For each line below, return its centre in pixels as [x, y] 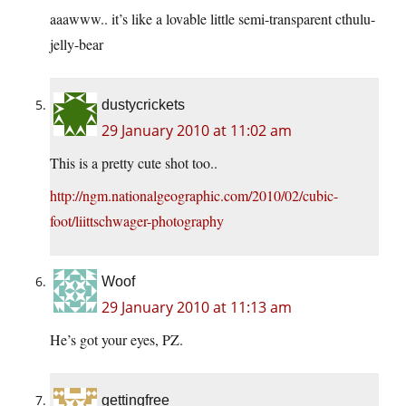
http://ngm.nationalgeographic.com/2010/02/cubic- [194, 196]
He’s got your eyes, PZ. [116, 340]
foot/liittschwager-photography [137, 221]
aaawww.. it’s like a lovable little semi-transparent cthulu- [213, 19]
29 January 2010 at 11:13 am [197, 308]
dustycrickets [143, 105]
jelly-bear [77, 44]
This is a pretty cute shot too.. [134, 163]
